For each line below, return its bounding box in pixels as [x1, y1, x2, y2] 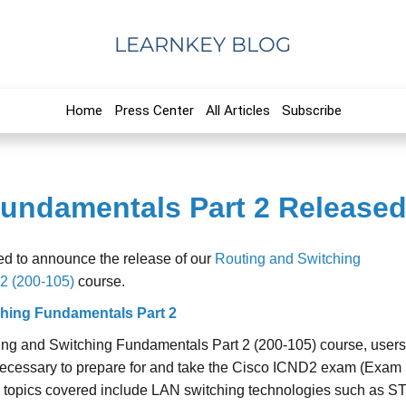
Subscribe [281, 102, 342, 119]
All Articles [205, 102, 270, 119]
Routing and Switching [215, 251, 362, 266]
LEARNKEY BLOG [114, 32, 292, 57]
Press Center [113, 102, 194, 119]
